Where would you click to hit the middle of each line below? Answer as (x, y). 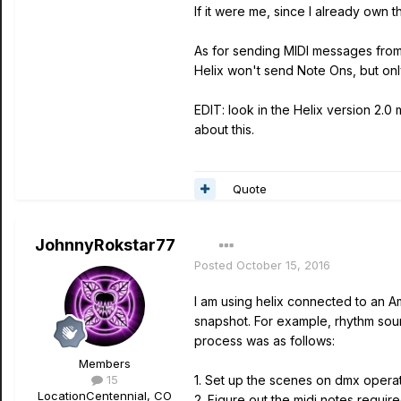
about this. (224, 129)
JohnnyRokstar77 (105, 245)
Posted (215, 265)
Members (105, 363)
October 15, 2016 (283, 265)
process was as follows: (264, 341)
